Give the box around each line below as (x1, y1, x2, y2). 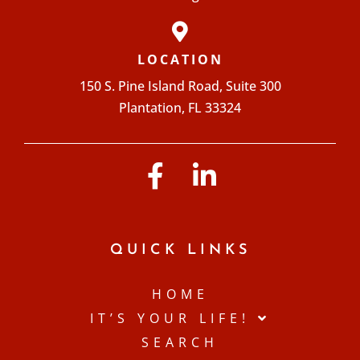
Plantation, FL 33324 (119, 99, 241, 117)
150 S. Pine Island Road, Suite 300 (79, 77, 281, 96)
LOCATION (137, 51, 223, 69)
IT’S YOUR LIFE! (89, 309, 250, 328)
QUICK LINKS (109, 243, 251, 259)
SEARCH (141, 333, 219, 352)
